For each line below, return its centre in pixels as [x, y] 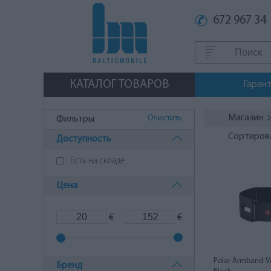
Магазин [246, 118]
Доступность [84, 139]
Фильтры [75, 119]
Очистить [165, 118]
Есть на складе [97, 161]
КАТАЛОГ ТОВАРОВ [119, 85]
